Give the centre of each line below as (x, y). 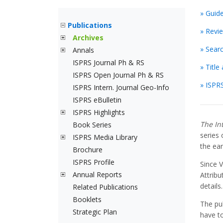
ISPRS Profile (94, 162)
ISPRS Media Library (105, 137)
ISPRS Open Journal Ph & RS (118, 75)
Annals (83, 50)
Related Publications (105, 187)
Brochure (88, 150)
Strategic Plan (95, 212)
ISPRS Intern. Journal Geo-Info (121, 87)
